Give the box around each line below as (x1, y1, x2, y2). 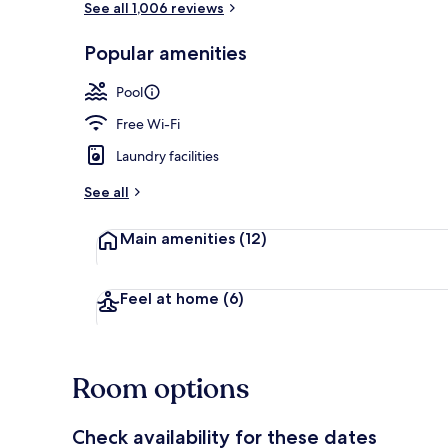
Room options (72, 369, 249, 408)
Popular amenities (84, 40, 247, 65)
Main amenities (120, 228, 239, 248)
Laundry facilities (116, 146, 219, 165)
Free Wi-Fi (116, 114, 180, 133)
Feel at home (120, 288, 223, 308)
